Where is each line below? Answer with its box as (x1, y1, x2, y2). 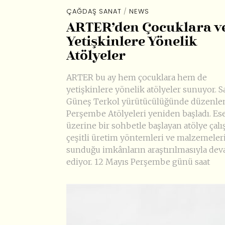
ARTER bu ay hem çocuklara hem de (66, 72, 207, 83)
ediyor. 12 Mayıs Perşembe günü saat (66, 157, 210, 167)
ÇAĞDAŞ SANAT (66, 7, 122, 17)
